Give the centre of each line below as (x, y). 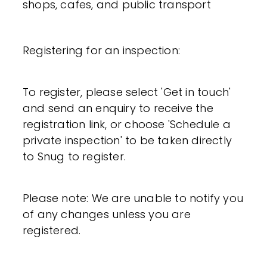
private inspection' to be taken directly (128, 140)
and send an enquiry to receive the (118, 108)
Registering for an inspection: (101, 50)
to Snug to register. (74, 156)
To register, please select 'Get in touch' (127, 92)
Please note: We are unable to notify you (133, 198)
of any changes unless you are (107, 214)
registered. (52, 230)
